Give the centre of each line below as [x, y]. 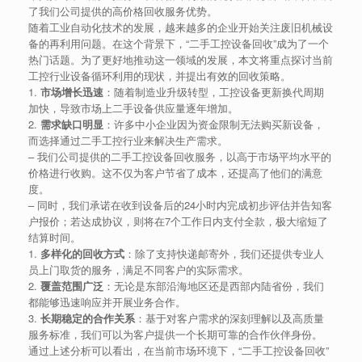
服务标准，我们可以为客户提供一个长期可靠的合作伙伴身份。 [175, 334]
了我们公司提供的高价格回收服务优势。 [123, 11]
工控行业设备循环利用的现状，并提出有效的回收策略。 [160, 75]
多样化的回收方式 [82, 253]
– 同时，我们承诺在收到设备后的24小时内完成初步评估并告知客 [180, 204]
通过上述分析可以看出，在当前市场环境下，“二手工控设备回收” [179, 350]
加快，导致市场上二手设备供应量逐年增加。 [133, 107]
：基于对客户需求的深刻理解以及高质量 [229, 318]
